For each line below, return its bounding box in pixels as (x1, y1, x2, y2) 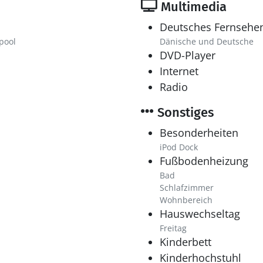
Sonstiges (154, 104, 214, 120)
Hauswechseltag (160, 207, 240, 221)
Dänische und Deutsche (160, 36, 254, 47)
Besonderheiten (160, 126, 238, 140)
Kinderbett (160, 235, 211, 249)
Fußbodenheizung (160, 154, 248, 168)
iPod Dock (160, 141, 198, 153)
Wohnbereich (160, 194, 213, 205)
